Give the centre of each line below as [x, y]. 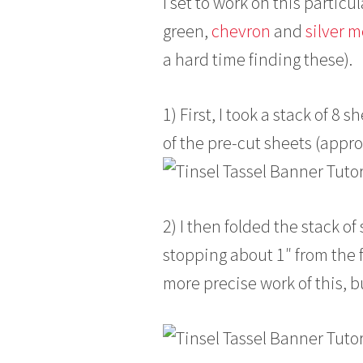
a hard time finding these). [258, 59]
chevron [241, 31]
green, [187, 31]
